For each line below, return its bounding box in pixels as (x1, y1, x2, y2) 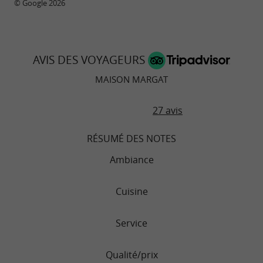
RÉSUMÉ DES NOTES (87, 132, 176, 146)
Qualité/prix (105, 248, 158, 262)
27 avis (153, 104, 183, 117)
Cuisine (115, 185, 148, 198)
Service (116, 217, 147, 230)
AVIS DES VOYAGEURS (33, 52, 148, 68)
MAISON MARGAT (95, 73, 168, 85)
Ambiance (109, 153, 154, 167)
